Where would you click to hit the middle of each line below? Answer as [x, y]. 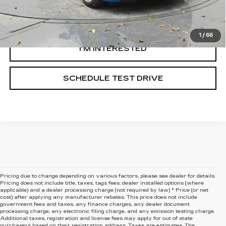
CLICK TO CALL [113, 17]
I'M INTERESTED [113, 48]
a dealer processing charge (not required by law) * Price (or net [125, 190]
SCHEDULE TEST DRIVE [113, 78]
